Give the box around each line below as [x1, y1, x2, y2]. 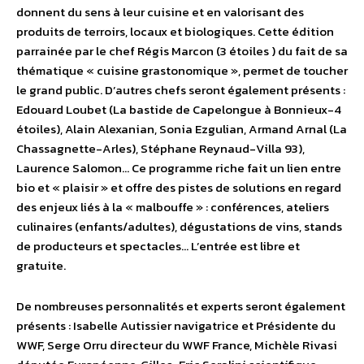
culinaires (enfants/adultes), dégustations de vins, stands [16, 217, 342, 236]
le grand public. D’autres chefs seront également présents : [16, 80, 345, 100]
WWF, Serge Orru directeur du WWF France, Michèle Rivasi [16, 336, 337, 355]
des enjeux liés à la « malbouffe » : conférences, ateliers [16, 197, 329, 217]
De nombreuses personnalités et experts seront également [16, 297, 345, 316]
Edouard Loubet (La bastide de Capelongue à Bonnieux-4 [16, 100, 341, 119]
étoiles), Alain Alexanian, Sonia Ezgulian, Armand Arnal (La [16, 119, 347, 139]
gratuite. [16, 256, 66, 275]
